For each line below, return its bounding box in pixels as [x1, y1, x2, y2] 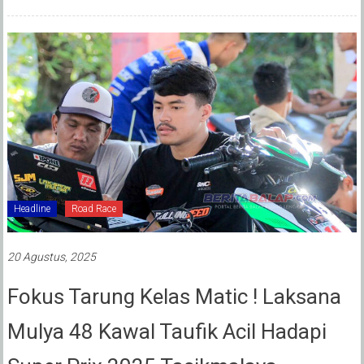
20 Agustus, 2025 [6, 249, 96, 263]
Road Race [71, 202, 116, 214]
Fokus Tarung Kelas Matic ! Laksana [6, 284, 341, 309]
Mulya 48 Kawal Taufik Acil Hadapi [6, 318, 327, 344]
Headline [13, 202, 50, 214]
